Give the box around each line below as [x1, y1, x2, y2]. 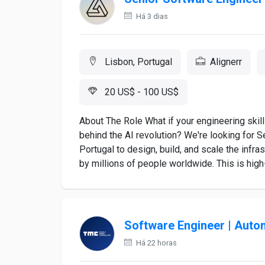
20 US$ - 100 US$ [102, 86, 179, 98]
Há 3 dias [134, 12, 168, 21]
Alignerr [210, 56, 242, 67]
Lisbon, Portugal [102, 56, 172, 67]
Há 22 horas [134, 238, 177, 247]
